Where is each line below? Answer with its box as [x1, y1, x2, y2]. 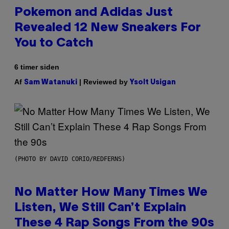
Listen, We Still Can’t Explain [14, 202, 186, 214]
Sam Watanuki [24, 79, 77, 86]
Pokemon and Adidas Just [14, 7, 173, 19]
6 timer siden [14, 63, 59, 72]
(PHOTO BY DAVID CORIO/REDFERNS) [14, 155, 125, 163]
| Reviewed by [77, 78, 130, 86]
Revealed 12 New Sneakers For [14, 22, 201, 34]
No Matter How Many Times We [14, 187, 208, 199]
